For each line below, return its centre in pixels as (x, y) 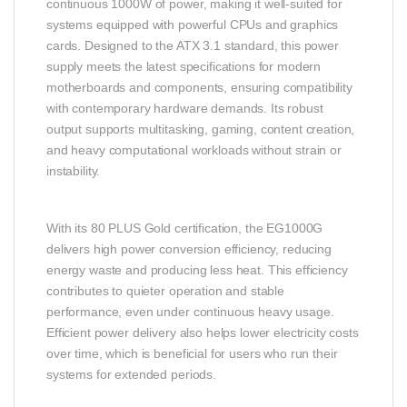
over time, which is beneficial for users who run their (192, 354)
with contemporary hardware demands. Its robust (185, 109)
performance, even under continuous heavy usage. (190, 312)
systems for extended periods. (131, 375)
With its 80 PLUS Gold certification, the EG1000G (185, 228)
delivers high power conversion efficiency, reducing (189, 249)
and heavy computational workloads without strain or (194, 150)
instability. (74, 171)
